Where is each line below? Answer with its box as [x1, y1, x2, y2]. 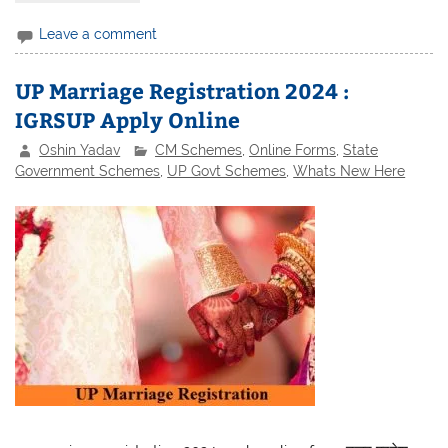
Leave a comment [39, 26, 158, 43]
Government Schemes [15, 163, 161, 180]
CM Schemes [155, 142, 243, 159]
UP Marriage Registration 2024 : [15, 75, 350, 105]
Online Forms [249, 142, 337, 159]
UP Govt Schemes [167, 163, 287, 180]
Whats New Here [293, 163, 406, 180]
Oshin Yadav [39, 142, 121, 159]
